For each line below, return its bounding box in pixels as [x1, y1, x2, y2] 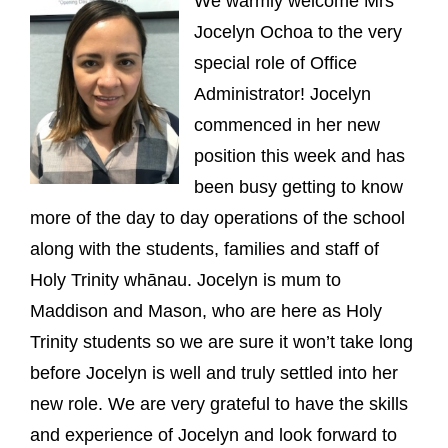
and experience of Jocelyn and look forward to [30, 424, 397, 445]
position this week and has [194, 145, 405, 166]
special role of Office [194, 52, 357, 73]
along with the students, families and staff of [30, 238, 379, 259]
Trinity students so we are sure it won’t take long [30, 331, 413, 352]
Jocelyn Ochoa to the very [194, 21, 402, 42]
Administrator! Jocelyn [194, 83, 371, 104]
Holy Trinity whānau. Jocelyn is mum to [30, 269, 341, 290]
